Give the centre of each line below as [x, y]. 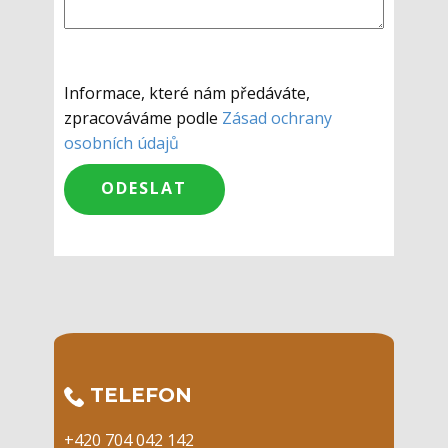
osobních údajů [121, 143]
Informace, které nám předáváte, [187, 93]
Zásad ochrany [277, 118]
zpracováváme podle [143, 118]
